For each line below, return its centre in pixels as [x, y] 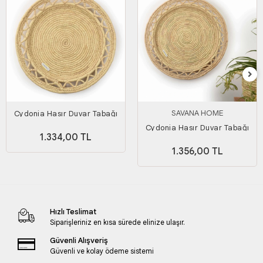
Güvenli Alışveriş [79, 241]
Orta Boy [66, 127]
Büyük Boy [197, 141]
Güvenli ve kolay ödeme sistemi [102, 251]
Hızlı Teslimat [73, 212]
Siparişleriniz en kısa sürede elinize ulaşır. [117, 222]
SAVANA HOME [197, 113]
